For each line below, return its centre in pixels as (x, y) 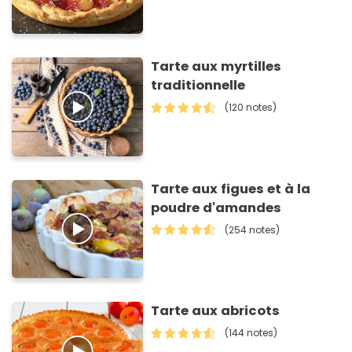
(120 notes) (251, 108)
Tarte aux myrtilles (216, 67)
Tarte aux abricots (216, 310)
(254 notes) (253, 229)
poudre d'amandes (216, 207)
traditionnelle (198, 86)
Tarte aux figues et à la (231, 189)
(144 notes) (251, 332)
